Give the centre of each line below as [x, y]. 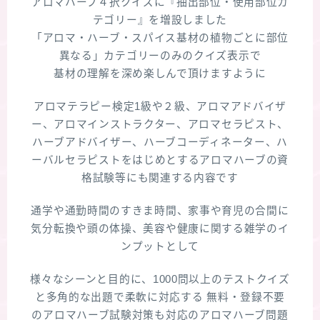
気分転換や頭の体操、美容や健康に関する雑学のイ [160, 229]
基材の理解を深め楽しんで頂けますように [160, 74]
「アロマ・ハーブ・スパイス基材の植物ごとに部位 [160, 38]
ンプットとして [160, 246]
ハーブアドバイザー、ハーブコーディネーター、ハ [160, 142]
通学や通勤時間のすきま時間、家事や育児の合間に [160, 211]
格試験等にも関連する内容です [160, 178]
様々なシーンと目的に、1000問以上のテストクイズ [160, 279]
